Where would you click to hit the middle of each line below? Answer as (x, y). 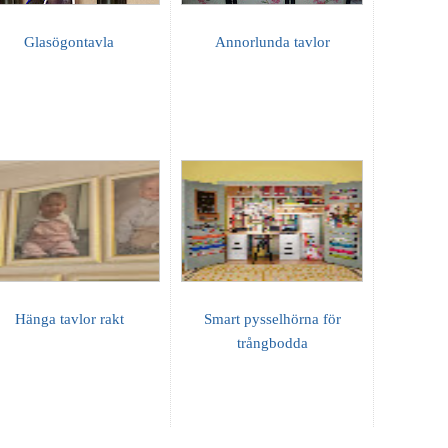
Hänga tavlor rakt (69, 319)
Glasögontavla (69, 42)
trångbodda (272, 343)
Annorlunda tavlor (272, 42)
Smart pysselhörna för (272, 319)
